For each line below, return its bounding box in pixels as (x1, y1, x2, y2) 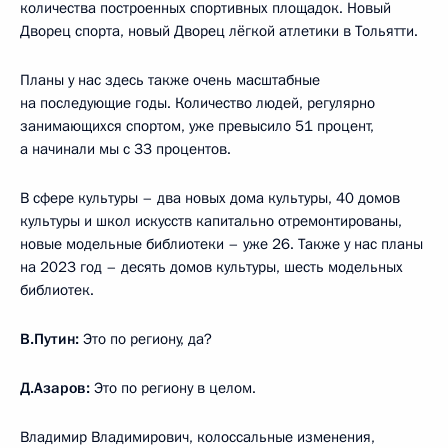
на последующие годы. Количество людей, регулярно (20, 92, 375, 113)
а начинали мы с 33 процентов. (20, 138, 231, 159)
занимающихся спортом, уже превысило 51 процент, (20, 115, 374, 136)
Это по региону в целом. (90, 377, 256, 398)
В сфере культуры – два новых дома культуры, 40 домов (20, 187, 400, 208)
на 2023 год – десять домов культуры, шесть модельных (20, 256, 403, 277)
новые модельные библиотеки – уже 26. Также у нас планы (20, 233, 423, 254)
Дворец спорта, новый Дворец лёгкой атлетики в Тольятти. (20, 20, 418, 41)
